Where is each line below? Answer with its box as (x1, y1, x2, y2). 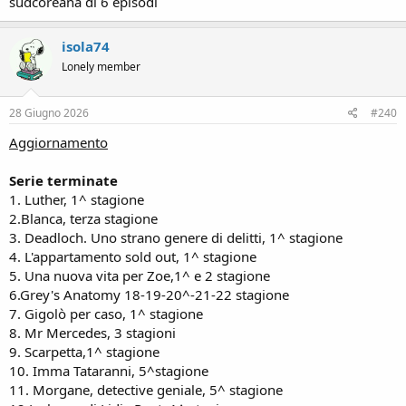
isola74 (62, 36, 110, 55)
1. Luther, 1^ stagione (9, 190, 144, 208)
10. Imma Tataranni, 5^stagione (9, 362, 208, 380)
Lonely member (62, 58, 140, 74)
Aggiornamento (9, 133, 108, 151)
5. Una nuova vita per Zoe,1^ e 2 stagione (9, 266, 270, 285)
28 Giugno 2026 (9, 105, 89, 121)
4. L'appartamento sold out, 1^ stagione (9, 247, 256, 266)
